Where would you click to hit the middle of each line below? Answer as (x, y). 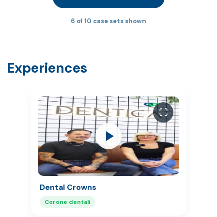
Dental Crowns (68, 187)
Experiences (47, 68)
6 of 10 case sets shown (108, 21)
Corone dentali (68, 202)
